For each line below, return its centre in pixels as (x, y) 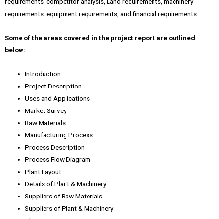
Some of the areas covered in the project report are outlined (100, 38)
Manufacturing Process (59, 135)
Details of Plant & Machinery (66, 184)
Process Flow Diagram (58, 160)
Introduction (43, 74)
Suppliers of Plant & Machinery (69, 208)
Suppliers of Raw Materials (64, 196)
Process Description (55, 147)
